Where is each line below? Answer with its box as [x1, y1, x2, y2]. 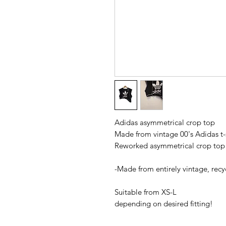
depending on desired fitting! [115, 199, 213, 208]
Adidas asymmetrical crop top [115, 118, 215, 127]
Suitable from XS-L [115, 187, 177, 197]
